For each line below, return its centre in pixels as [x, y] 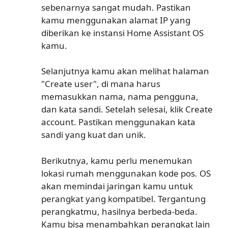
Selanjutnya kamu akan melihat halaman [125, 71]
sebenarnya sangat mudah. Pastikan [116, 7]
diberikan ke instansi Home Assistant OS [122, 33]
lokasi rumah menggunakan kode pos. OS [126, 173]
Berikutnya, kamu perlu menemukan [117, 160]
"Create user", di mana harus [101, 84]
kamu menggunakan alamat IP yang [116, 20]
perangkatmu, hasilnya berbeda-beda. [119, 211]
